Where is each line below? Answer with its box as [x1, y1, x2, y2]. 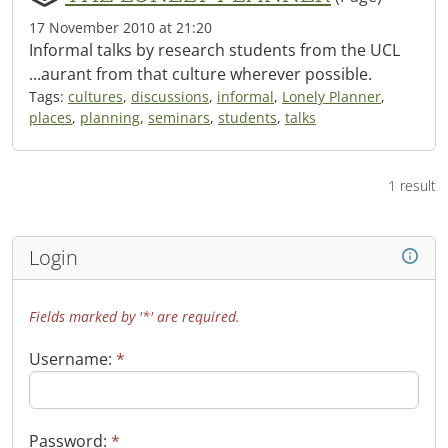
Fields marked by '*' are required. [29, 307, 240, 326]
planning [80, 108, 140, 127]
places [29, 108, 72, 127]
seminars [148, 108, 210, 127]
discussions [131, 87, 209, 106]
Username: [29, 348, 116, 370]
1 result [388, 176, 436, 195]
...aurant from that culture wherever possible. [29, 63, 380, 85]
